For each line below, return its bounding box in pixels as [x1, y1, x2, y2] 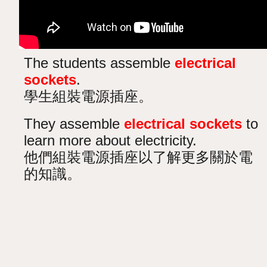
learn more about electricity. [24, 132, 197, 148]
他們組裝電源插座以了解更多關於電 [24, 148, 253, 165]
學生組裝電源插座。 [24, 88, 153, 104]
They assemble [24, 115, 125, 132]
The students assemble [24, 54, 175, 71]
